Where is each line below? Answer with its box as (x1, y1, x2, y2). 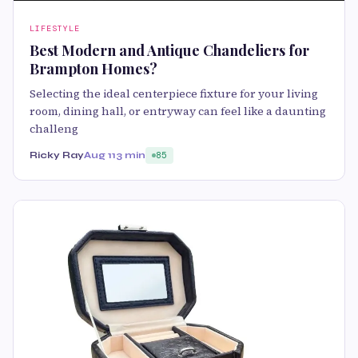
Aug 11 (84, 149, 116, 161)
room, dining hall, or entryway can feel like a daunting (30, 103, 326, 119)
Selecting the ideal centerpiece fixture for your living (30, 86, 318, 101)
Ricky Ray (30, 149, 84, 161)
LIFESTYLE (30, 23, 80, 34)
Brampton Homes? (30, 59, 157, 78)
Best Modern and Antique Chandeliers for (30, 41, 309, 60)
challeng (30, 121, 78, 137)
